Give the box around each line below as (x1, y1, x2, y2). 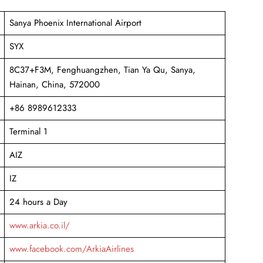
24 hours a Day (9, 195, 68, 208)
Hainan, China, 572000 (9, 77, 100, 91)
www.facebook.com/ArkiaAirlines (9, 242, 134, 255)
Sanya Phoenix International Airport (9, 16, 141, 29)
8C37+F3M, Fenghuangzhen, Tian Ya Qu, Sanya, (9, 63, 195, 76)
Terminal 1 (9, 124, 48, 138)
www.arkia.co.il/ (9, 218, 70, 232)
